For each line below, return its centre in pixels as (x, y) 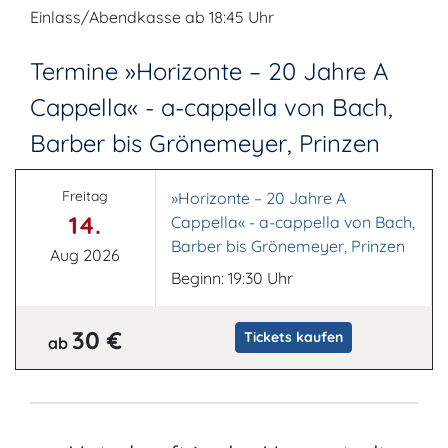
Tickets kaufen (293, 337)
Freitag (85, 196)
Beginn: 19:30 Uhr (231, 278)
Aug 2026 (85, 255)
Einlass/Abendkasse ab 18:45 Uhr (152, 17)
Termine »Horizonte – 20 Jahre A (209, 71)
